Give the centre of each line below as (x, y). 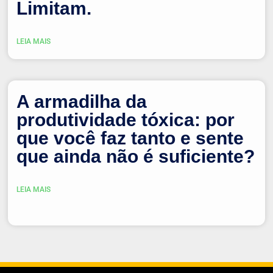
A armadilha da (82, 101)
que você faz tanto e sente (130, 138)
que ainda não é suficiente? (136, 156)
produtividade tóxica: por (126, 119)
